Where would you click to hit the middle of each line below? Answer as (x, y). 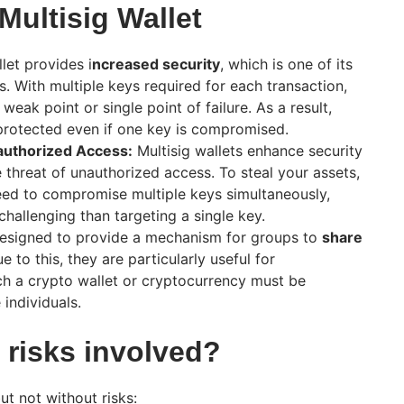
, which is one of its (286, 64)
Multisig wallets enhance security (248, 150)
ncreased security (156, 64)
